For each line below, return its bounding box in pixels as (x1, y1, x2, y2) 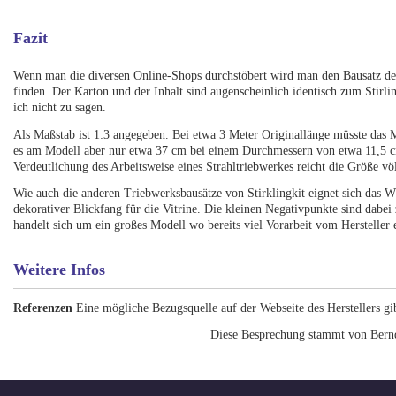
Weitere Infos (13, 261, 106, 279)
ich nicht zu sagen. (13, 101, 110, 115)
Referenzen (13, 301, 73, 315)
